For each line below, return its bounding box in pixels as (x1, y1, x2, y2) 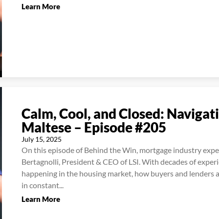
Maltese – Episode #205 (22, 118, 166, 135)
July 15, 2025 (22, 134, 62, 143)
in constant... (22, 180, 64, 190)
